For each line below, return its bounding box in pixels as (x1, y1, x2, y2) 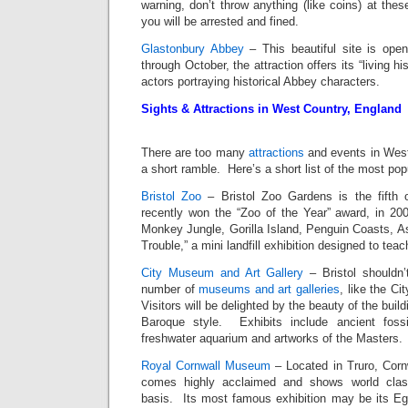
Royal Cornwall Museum (141, 359, 271, 373)
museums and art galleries (199, 282, 340, 297)
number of (141, 282, 199, 297)
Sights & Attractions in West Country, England (141, 102, 402, 117)
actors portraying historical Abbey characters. (141, 75, 380, 89)
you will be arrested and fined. (141, 15, 299, 29)
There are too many (141, 146, 249, 160)
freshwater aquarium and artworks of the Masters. (141, 331, 403, 346)
